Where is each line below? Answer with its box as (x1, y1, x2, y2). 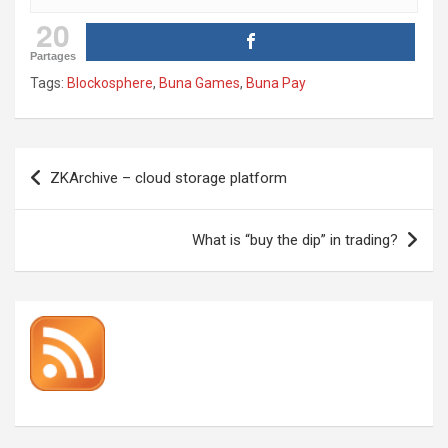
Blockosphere (67, 75, 153, 92)
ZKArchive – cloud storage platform (50, 169, 287, 188)
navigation (14, 180, 131, 210)
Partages (30, 50, 76, 63)
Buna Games (159, 75, 240, 92)
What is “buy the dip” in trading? (192, 231, 398, 250)
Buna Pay (246, 75, 306, 92)
